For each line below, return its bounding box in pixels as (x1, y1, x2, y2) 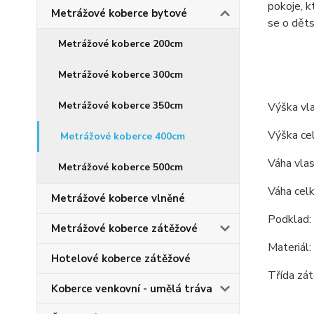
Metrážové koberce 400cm (60, 130, 185, 143)
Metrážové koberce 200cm (58, 37, 183, 50)
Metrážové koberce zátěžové (51, 221, 198, 235)
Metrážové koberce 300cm (58, 68, 183, 81)
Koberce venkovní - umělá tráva (51, 282, 212, 296)
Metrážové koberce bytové (51, 6, 187, 20)
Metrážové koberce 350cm (58, 99, 183, 112)
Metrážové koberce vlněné (51, 191, 185, 205)
